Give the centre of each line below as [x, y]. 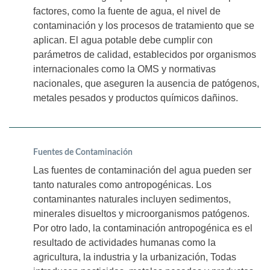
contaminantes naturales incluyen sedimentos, [132, 199]
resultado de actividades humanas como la [124, 242]
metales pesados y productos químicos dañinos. [136, 98]
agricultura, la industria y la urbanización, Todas [135, 257]
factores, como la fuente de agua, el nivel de [127, 11]
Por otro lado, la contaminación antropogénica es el [143, 228]
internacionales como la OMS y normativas [124, 69]
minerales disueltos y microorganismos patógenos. [141, 213]
